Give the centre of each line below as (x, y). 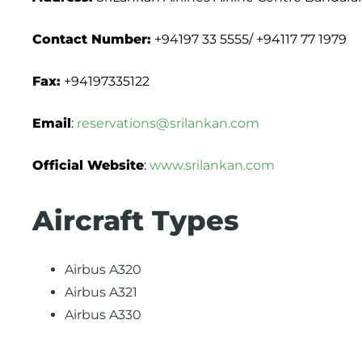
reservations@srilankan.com (168, 124)
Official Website (88, 166)
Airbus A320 (103, 270)
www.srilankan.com (212, 166)
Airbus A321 (101, 293)
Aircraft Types (136, 221)
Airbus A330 (103, 315)
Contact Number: (92, 40)
